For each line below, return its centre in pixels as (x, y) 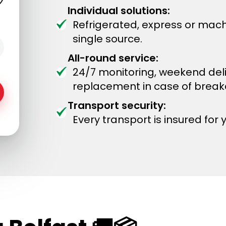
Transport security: (117, 105)
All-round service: (113, 58)
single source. (107, 39)
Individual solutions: (119, 11)
